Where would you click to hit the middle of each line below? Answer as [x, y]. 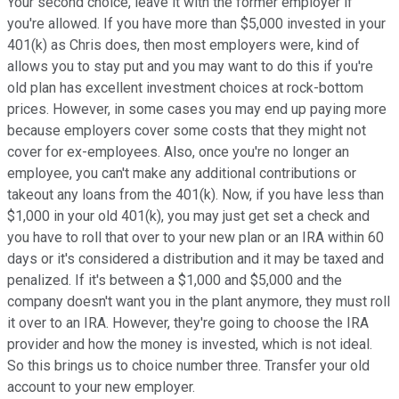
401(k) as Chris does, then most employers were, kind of [183, 45]
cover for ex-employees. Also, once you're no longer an [178, 151]
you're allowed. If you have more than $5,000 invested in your [196, 23]
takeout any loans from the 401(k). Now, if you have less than [195, 194]
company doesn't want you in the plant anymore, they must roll [199, 301]
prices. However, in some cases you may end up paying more [197, 109]
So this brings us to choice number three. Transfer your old [188, 365]
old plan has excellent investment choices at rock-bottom [185, 87]
